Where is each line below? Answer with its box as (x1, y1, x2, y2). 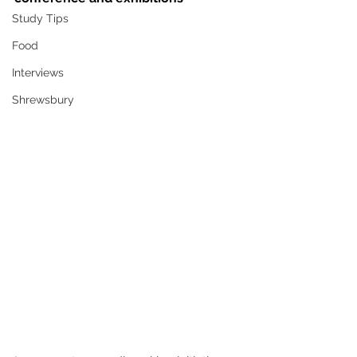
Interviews (12, 66, 64, 79)
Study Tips (12, 12, 69, 25)
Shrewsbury (12, 93, 74, 106)
